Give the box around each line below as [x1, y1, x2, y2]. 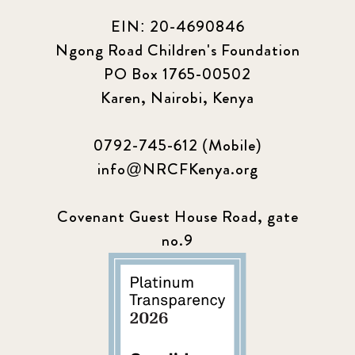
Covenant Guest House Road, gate [56, 204, 299, 228]
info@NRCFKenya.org [97, 157, 258, 181]
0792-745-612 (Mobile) [93, 133, 262, 157]
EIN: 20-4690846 [110, 14, 245, 38]
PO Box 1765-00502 [104, 62, 251, 86]
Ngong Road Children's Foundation [55, 38, 300, 62]
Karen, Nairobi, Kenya [101, 86, 254, 109]
